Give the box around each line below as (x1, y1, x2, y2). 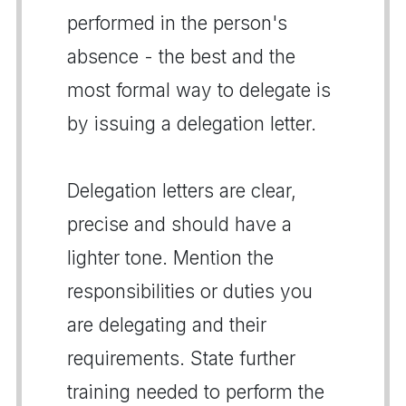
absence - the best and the (67, 44, 295, 68)
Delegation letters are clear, (67, 179, 296, 202)
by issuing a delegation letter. (67, 111, 316, 135)
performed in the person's (67, 11, 287, 34)
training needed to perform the (67, 380, 324, 403)
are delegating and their (67, 313, 266, 336)
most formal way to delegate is (67, 78, 331, 101)
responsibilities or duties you (67, 279, 313, 303)
